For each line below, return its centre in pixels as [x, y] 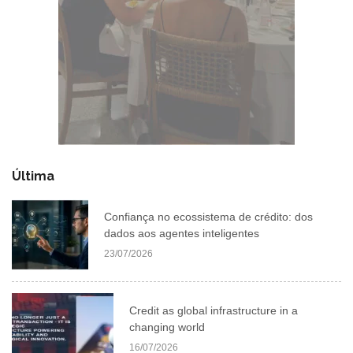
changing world [167, 327]
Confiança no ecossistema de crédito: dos [208, 216]
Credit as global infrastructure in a [213, 310]
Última [33, 176]
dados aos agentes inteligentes [181, 233]
